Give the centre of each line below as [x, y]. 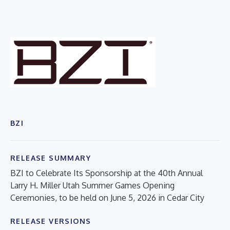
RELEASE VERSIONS [51, 221]
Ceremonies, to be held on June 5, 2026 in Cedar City [107, 197]
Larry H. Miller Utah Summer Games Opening [92, 185]
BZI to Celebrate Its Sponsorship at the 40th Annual [107, 173]
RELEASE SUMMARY [51, 158]
